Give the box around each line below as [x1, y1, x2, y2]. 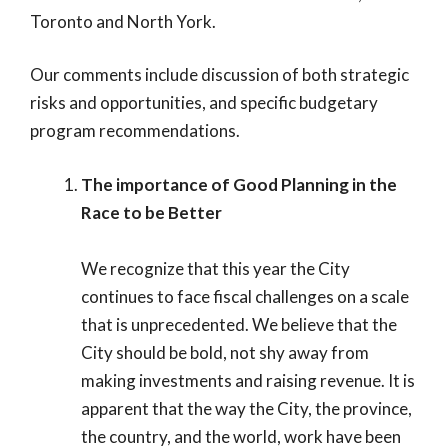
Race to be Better [81, 201, 222, 223]
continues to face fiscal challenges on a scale [81, 285, 409, 307]
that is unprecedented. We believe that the [81, 313, 397, 335]
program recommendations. [30, 120, 240, 141]
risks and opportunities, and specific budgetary [30, 92, 378, 113]
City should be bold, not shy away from [81, 341, 369, 363]
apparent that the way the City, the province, [81, 397, 412, 419]
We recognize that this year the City [81, 257, 350, 279]
